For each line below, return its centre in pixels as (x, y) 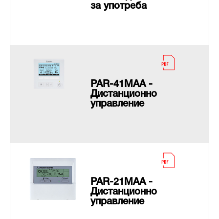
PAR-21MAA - (121, 182)
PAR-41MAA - (121, 85)
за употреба (118, 7)
